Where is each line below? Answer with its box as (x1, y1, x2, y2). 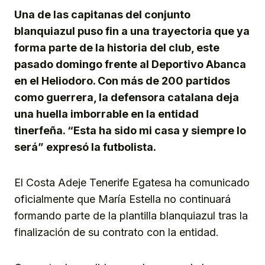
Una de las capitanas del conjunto (14, 8, 190, 21)
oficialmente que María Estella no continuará (14, 193, 231, 206)
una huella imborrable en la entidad (14, 108, 199, 121)
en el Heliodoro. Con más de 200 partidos (14, 75, 230, 88)
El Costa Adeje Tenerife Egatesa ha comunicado (14, 176, 250, 189)
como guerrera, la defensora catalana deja (14, 91, 239, 104)
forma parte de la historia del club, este (14, 41, 219, 54)
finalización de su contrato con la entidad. (14, 226, 219, 239)
